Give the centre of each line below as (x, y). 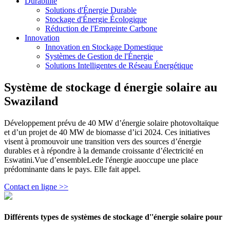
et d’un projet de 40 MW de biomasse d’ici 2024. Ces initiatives (107, 132)
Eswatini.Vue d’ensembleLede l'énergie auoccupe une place (101, 160)
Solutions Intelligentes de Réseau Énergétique (119, 65)
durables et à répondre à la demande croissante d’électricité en (104, 150)
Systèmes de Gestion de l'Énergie (99, 56)
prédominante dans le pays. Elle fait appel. (72, 169)
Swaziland (31, 101)
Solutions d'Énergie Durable (91, 10)
